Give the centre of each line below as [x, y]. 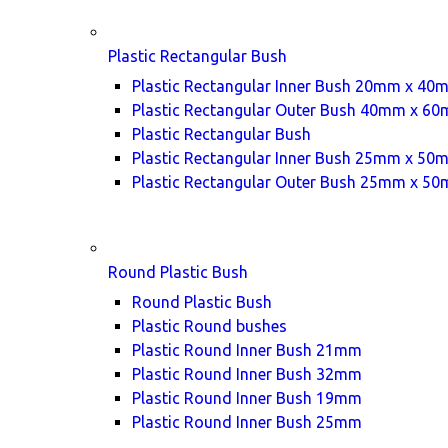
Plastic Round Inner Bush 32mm [247, 374]
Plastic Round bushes [209, 326]
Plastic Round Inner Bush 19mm [247, 398]
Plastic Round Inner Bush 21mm [247, 350]
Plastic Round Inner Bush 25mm [247, 422]
